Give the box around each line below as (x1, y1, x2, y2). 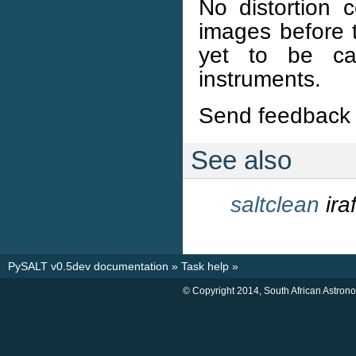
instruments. (199, 66, 321, 91)
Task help (181, 260, 229, 273)
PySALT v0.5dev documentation (8, 260, 168, 273)
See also (191, 145, 292, 175)
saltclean (230, 192, 319, 217)
